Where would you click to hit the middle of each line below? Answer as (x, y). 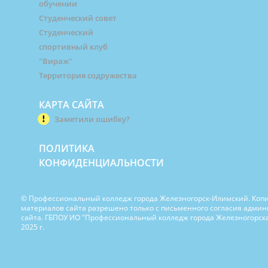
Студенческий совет (78, 18)
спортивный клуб (73, 47)
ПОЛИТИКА (67, 149)
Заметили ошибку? (92, 119)
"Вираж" (56, 61)
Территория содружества (88, 76)
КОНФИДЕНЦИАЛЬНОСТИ (101, 163)
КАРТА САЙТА (71, 105)
